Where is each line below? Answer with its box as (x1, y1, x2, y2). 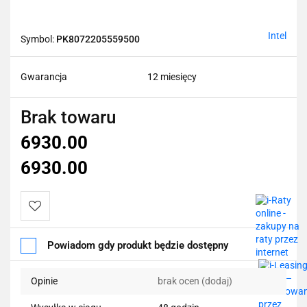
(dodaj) (201, 275, 232, 286)
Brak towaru (21, 106, 116, 127)
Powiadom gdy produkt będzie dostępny (47, 238, 228, 251)
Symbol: (21, 33, 56, 45)
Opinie (31, 275, 58, 286)
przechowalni (29, 258, 89, 271)
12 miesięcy (147, 71, 197, 82)
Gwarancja (21, 71, 67, 82)
